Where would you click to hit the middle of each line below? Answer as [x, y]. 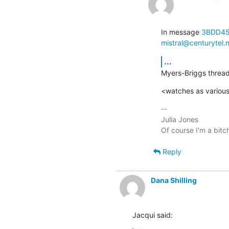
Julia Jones [179, 119]
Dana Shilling [174, 180]
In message [181, 32]
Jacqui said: [152, 215]
